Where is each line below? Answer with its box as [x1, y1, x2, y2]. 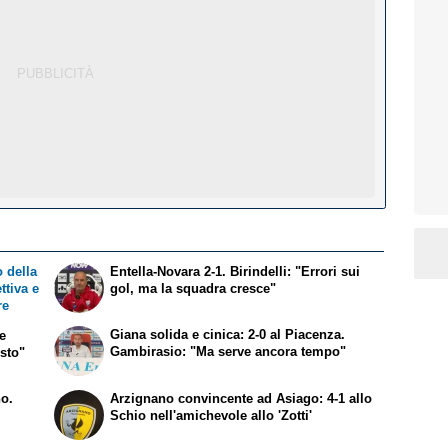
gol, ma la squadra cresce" [110, 280, 277, 296]
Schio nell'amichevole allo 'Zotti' [110, 407, 313, 423]
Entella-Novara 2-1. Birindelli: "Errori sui [110, 263, 361, 279]
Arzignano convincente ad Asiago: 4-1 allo [110, 390, 373, 406]
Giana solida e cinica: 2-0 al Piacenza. [110, 326, 346, 342]
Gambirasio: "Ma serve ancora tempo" [110, 343, 347, 359]
